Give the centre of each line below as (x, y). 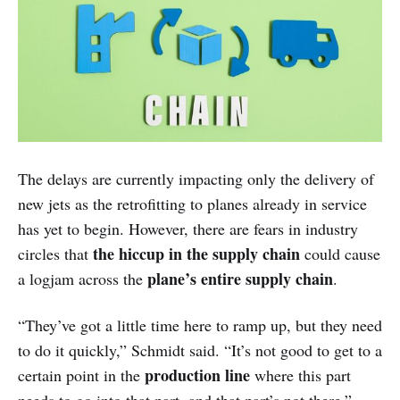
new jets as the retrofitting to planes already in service (192, 204)
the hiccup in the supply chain (199, 254)
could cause (342, 254)
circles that (55, 254)
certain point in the (81, 375)
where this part (303, 375)
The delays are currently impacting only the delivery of (196, 179)
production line (200, 375)
